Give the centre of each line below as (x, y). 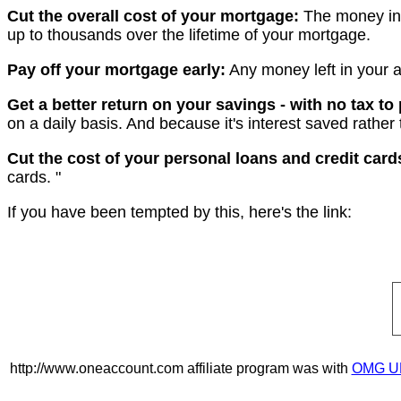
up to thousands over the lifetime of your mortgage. (189, 35)
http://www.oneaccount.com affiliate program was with (180, 368)
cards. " (34, 177)
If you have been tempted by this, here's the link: (179, 212)
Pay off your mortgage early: (116, 70)
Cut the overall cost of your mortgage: (153, 16)
